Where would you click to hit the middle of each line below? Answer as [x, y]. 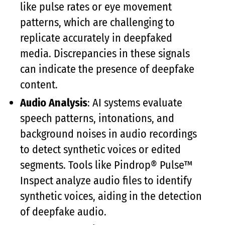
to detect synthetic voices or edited [100, 149]
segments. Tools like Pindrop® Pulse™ [106, 165]
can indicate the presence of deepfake [107, 69]
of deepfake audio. [63, 212]
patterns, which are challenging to [97, 22]
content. [39, 85]
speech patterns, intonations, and [97, 118]
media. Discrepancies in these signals [105, 53]
